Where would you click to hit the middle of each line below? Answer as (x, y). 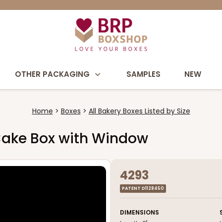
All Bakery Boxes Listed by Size (139, 111)
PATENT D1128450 (143, 188)
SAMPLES (143, 74)
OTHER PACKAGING (52, 74)
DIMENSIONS (139, 212)
